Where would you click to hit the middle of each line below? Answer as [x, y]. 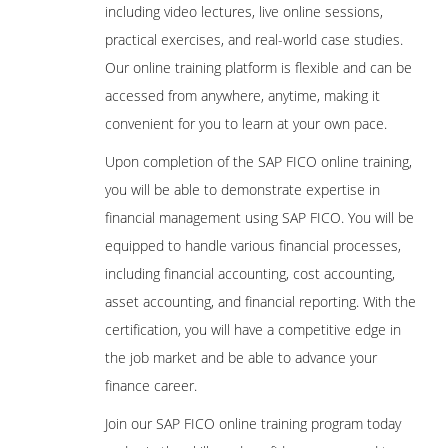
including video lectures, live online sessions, [244, 12]
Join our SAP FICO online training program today [253, 424]
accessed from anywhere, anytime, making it [242, 96]
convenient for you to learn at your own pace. [246, 124]
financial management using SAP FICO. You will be [259, 218]
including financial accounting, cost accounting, [250, 274]
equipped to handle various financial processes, [253, 246]
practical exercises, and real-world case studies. [254, 40]
